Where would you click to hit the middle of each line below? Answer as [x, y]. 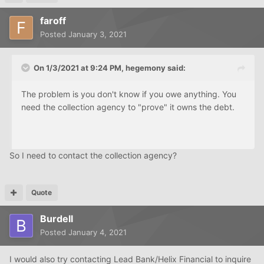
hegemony [146, 67]
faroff [53, 20]
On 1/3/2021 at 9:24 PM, [80, 67]
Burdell [57, 218]
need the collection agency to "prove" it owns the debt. [128, 107]
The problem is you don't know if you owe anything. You [129, 94]
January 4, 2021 [98, 232]
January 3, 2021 [98, 34]
